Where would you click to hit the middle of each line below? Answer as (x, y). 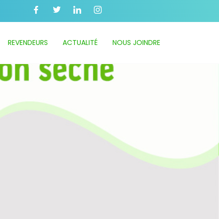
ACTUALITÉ (80, 43)
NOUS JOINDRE (136, 43)
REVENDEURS (28, 43)
